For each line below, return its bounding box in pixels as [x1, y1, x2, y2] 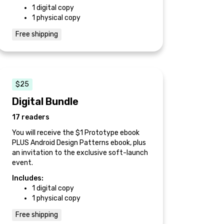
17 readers [12, 113, 49, 121]
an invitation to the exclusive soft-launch [12, 148, 148, 157]
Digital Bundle [12, 95, 78, 107]
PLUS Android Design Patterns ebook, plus [12, 138, 146, 147]
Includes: [12, 174, 43, 182]
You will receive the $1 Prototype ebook [12, 128, 139, 137]
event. [12, 158, 33, 167]
